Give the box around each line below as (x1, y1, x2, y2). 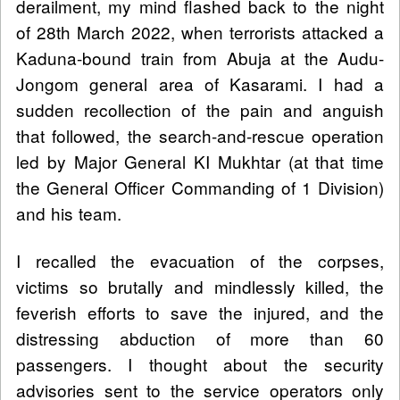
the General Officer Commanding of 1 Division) (16, 174, 384, 199)
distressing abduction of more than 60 (16, 325, 384, 350)
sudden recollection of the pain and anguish (16, 96, 384, 121)
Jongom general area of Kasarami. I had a (16, 71, 384, 96)
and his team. (16, 200, 121, 225)
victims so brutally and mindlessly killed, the (16, 273, 384, 298)
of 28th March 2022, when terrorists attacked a (16, 19, 384, 44)
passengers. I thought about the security (16, 351, 384, 376)
